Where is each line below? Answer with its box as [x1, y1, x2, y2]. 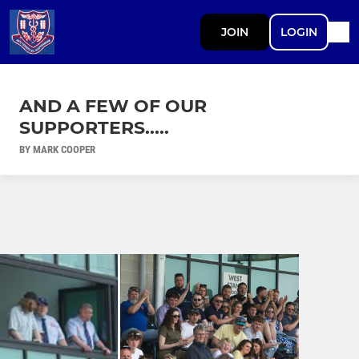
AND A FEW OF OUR [19, 95, 207, 117]
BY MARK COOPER [19, 143, 95, 155]
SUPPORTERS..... [19, 116, 169, 139]
